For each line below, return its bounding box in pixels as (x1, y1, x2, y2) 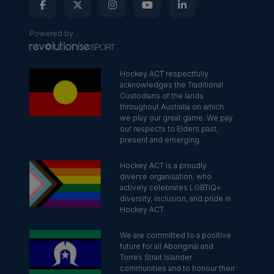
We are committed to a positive (120, 231, 232, 240)
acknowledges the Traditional (120, 80, 224, 89)
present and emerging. (120, 135, 202, 144)
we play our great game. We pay (120, 113, 234, 122)
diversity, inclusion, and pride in (120, 194, 232, 203)
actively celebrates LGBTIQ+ (120, 183, 221, 192)
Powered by (29, 29, 73, 38)
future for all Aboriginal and (120, 242, 214, 251)
